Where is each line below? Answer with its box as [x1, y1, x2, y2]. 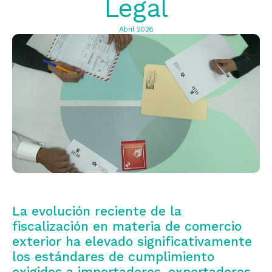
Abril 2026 [118, 25, 154, 33]
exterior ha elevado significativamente [12, 234, 252, 250]
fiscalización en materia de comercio [12, 219, 242, 234]
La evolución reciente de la [12, 203, 182, 219]
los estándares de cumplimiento [12, 249, 214, 265]
